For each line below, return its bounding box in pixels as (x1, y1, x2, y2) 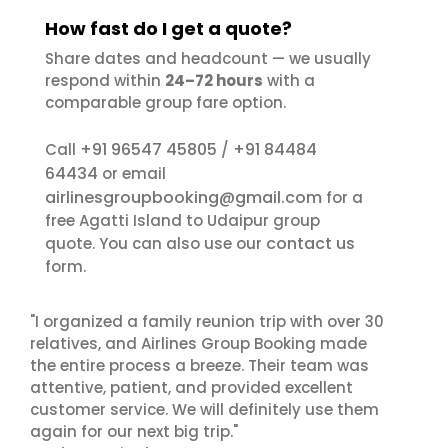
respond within (45, 70, 165, 91)
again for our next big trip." (30, 421, 238, 442)
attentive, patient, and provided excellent (30, 377, 353, 398)
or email (98, 163, 166, 184)
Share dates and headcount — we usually (45, 48, 371, 69)
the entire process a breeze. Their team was (30, 355, 369, 376)
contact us (266, 232, 355, 255)
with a (263, 70, 315, 91)
